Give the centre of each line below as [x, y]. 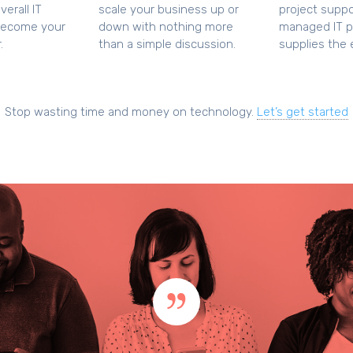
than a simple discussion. [167, 44]
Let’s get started [302, 111]
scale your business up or [168, 9]
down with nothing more [165, 26]
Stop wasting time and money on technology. [130, 111]
